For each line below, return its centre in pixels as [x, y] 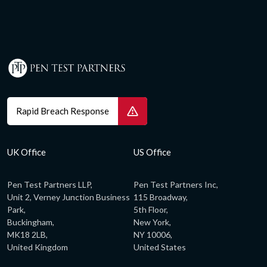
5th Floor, [151, 209]
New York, [152, 222]
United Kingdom [38, 247]
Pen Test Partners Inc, [176, 184]
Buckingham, [31, 222]
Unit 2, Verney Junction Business [69, 197]
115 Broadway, [161, 197]
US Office [152, 152]
